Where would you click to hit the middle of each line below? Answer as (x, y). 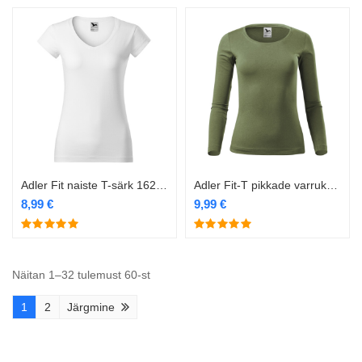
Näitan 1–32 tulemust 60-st (81, 275)
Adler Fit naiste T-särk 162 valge (162, 185)
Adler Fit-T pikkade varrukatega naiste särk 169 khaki (332, 185)
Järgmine (91, 307)
